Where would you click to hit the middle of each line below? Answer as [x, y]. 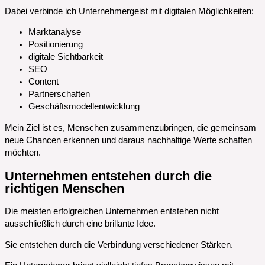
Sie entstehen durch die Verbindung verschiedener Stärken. [119, 245]
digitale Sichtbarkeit [66, 57]
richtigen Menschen [64, 188]
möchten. [23, 152]
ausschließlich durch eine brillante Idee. [80, 224]
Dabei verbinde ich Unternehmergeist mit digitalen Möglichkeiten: [129, 11]
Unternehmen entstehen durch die [108, 176]
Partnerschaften [59, 94]
